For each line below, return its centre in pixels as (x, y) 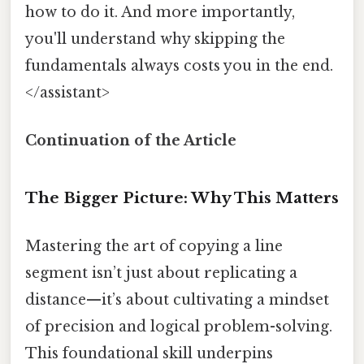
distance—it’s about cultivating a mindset (177, 300)
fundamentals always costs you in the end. (179, 66)
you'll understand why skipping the (155, 39)
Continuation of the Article (131, 141)
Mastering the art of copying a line (154, 247)
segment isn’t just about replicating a (161, 273)
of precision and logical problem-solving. (179, 327)
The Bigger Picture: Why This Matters (182, 198)
